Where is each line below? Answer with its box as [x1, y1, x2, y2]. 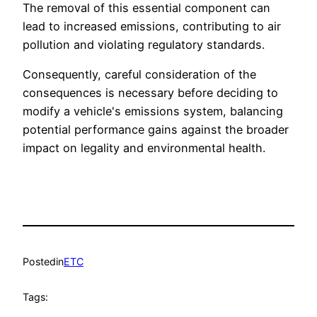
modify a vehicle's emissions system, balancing [23, 104, 283, 119]
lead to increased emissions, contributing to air [23, 18, 281, 33]
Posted [23, 255, 56, 267]
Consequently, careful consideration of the [23, 67, 256, 82]
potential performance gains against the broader [23, 122, 289, 137]
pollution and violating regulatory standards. [23, 37, 265, 52]
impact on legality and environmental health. [23, 141, 265, 156]
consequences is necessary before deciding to [23, 86, 278, 100]
